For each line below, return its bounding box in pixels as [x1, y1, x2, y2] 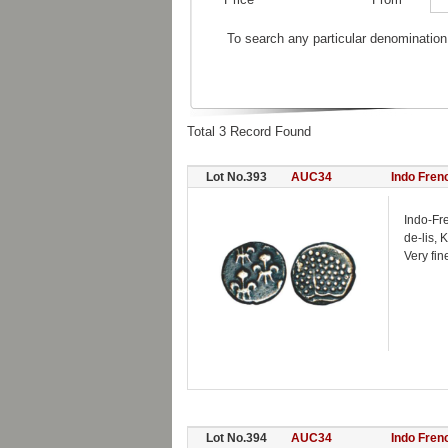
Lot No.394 [206, 431, 267, 445]
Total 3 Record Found [187, 124, 311, 139]
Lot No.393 [206, 170, 267, 184]
